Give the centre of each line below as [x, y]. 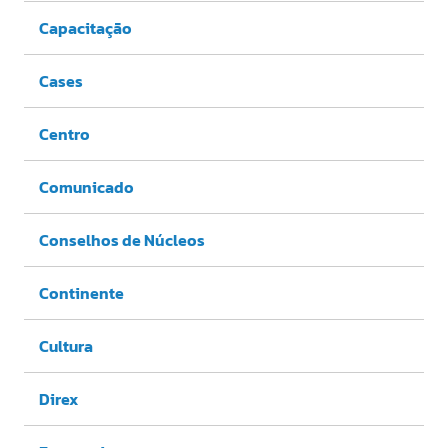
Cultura [66, 346]
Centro [64, 134]
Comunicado [86, 187]
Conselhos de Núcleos [122, 240]
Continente [81, 293]
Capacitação [85, 28]
